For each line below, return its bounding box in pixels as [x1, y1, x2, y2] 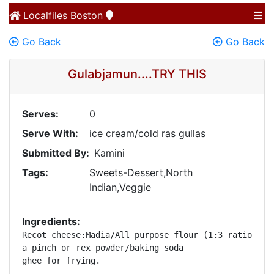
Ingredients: [22, 215, 80, 228]
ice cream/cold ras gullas [89, 127, 206, 139]
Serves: [22, 108, 59, 120]
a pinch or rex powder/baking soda [22, 243, 183, 253]
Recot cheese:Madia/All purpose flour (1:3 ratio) [22, 230, 257, 240]
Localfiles [20, 9, 67, 21]
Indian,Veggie [89, 181, 151, 193]
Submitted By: [22, 147, 89, 159]
